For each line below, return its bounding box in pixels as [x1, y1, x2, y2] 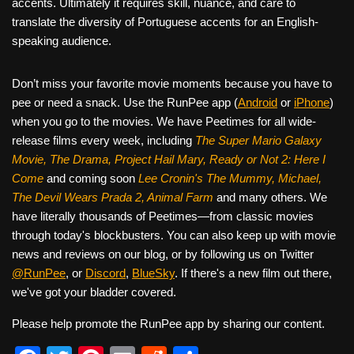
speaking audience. [12, 34, 111, 48]
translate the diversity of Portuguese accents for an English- [12, 15, 318, 29]
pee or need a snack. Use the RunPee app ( [12, 96, 238, 110]
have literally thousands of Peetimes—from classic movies [12, 209, 314, 224]
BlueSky [132, 266, 175, 281]
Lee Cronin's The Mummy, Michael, [138, 171, 322, 186]
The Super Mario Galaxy [195, 134, 322, 148]
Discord [85, 266, 126, 281]
